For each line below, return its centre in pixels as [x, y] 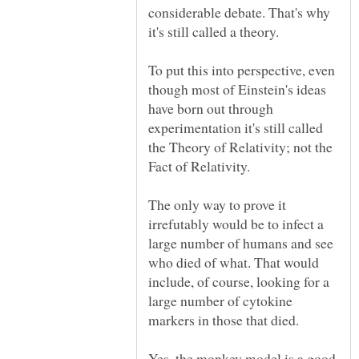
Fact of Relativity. [199, 165]
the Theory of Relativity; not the [240, 146]
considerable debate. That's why [239, 12]
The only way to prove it [217, 204]
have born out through [211, 108]
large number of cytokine [220, 300]
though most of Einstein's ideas [237, 89]
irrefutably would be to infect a [236, 223]
